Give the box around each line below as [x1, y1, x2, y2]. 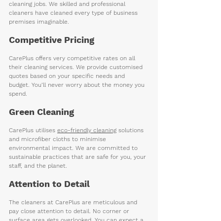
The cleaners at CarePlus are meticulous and [9, 198, 139, 206]
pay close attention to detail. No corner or [9, 207, 131, 215]
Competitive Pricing [9, 34, 97, 45]
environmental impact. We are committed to [9, 144, 140, 151]
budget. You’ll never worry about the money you [9, 81, 147, 88]
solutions [116, 126, 146, 134]
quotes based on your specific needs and [9, 72, 127, 79]
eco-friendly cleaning [57, 126, 116, 134]
